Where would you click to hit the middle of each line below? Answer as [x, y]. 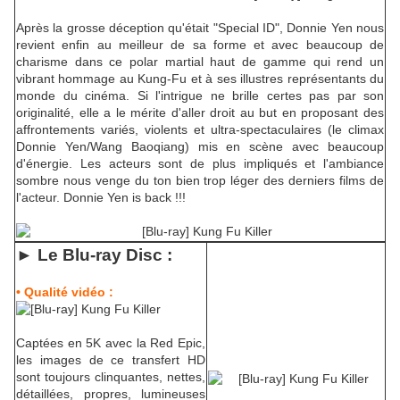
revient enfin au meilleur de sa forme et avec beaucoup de [200, 45]
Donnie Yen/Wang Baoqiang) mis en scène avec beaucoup [200, 147]
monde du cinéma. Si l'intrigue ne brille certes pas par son [200, 96]
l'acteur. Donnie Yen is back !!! [101, 198]
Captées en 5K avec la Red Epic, [111, 343]
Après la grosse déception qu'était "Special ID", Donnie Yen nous [200, 28]
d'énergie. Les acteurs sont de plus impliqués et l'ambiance [200, 164]
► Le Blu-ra [64, 255]
